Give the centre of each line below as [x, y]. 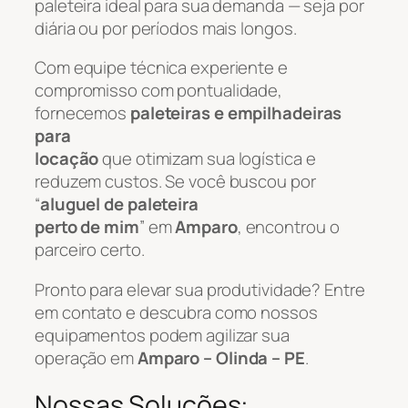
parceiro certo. [90, 250]
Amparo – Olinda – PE [221, 357]
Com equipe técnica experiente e [161, 68]
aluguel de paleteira [119, 204]
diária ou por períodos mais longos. [166, 28]
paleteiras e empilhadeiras [236, 113]
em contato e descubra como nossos [176, 312]
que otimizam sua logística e [207, 159]
